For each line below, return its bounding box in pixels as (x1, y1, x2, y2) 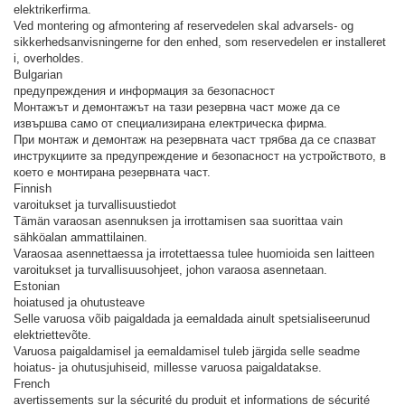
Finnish (14, 181, 52, 195)
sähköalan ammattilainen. (14, 230, 147, 244)
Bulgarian (14, 67, 62, 81)
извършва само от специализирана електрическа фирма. (14, 116, 327, 130)
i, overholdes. (14, 51, 84, 65)
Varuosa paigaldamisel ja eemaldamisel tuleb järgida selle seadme (14, 344, 360, 358)
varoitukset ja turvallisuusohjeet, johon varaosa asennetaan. (14, 262, 327, 277)
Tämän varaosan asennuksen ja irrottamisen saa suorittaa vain (14, 213, 343, 228)
